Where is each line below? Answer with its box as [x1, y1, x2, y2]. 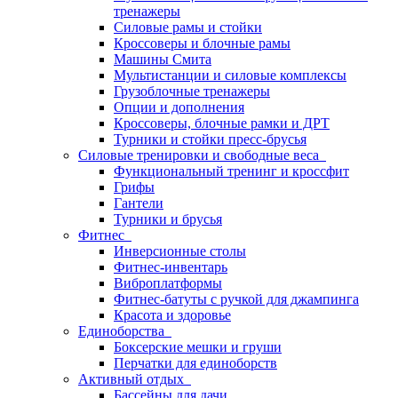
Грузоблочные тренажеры [114, 84, 270, 99]
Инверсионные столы [114, 243, 246, 259]
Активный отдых [78, 371, 191, 386]
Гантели [114, 195, 163, 211]
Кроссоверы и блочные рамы [114, 36, 291, 51]
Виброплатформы [114, 275, 222, 291]
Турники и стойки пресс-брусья [114, 131, 306, 147]
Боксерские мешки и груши [114, 339, 282, 354]
